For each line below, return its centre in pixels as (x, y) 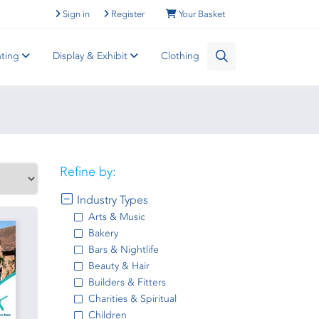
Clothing (180, 56)
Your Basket (202, 14)
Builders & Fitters (127, 282)
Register (128, 14)
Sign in (76, 14)
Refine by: (88, 172)
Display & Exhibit (91, 56)
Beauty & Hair (119, 266)
